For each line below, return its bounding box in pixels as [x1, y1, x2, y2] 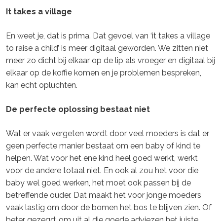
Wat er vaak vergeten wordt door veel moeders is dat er [6, 129, 209, 139]
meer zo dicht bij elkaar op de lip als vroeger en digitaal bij [6, 56, 215, 66]
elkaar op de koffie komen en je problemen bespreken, [6, 68, 201, 78]
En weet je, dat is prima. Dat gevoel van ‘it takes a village [6, 31, 210, 41]
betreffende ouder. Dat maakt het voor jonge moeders [6, 190, 201, 200]
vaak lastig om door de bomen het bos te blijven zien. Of [6, 203, 212, 213]
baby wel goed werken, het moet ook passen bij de [6, 178, 191, 188]
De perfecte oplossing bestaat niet [6, 105, 150, 114]
